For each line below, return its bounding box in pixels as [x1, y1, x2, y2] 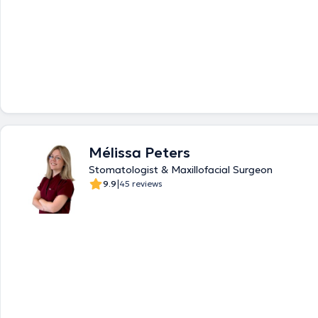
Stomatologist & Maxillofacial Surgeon [89, 163, 273, 176]
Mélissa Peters [89, 143, 190, 162]
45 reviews [119, 178, 163, 189]
